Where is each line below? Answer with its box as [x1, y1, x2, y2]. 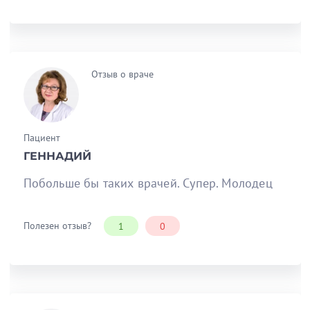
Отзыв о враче [91, 67, 154, 80]
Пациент [23, 131, 60, 144]
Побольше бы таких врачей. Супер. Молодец [23, 174, 273, 191]
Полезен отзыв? [23, 219, 91, 232]
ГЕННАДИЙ [23, 149, 91, 163]
